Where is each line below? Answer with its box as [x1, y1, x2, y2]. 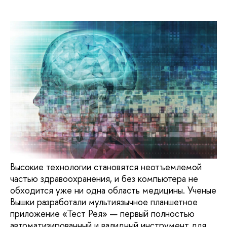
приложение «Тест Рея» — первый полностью [10, 207, 195, 220]
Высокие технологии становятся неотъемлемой [10, 160, 202, 173]
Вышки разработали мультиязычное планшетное [10, 195, 198, 208]
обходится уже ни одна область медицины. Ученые [10, 183, 216, 197]
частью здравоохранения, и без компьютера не [10, 172, 198, 185]
